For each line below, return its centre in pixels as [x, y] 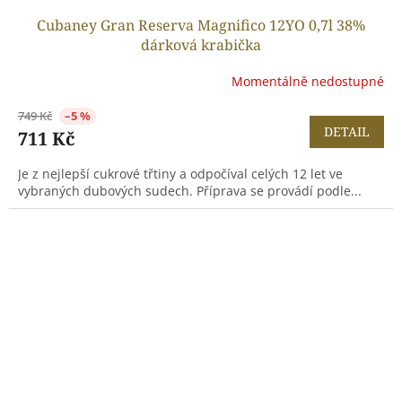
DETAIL [347, 131]
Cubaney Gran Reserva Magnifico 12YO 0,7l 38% [201, 25]
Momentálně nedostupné [308, 82]
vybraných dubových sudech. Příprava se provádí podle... [190, 190]
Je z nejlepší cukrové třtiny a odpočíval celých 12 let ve [180, 173]
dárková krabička [201, 44]
